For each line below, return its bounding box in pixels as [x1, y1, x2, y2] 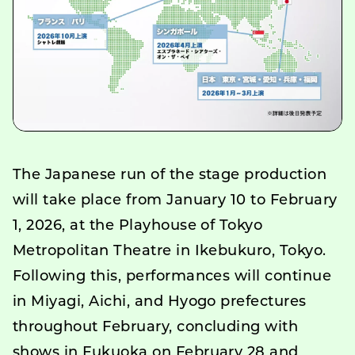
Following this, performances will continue [13, 269, 332, 284]
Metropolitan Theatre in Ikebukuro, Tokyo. [13, 243, 326, 259]
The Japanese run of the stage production [13, 167, 327, 183]
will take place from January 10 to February [13, 193, 338, 208]
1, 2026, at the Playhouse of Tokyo [13, 218, 263, 234]
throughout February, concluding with [13, 319, 299, 335]
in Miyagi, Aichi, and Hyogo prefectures [13, 294, 307, 310]
